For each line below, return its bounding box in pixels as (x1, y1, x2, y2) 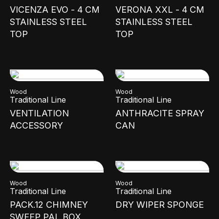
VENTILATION (10, 108, 69, 118)
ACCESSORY (10, 120, 63, 131)
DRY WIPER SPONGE (115, 199, 204, 210)
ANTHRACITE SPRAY (115, 108, 204, 118)
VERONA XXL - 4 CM (115, 4, 204, 15)
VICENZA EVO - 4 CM (10, 4, 100, 15)
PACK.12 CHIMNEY (10, 199, 88, 210)
